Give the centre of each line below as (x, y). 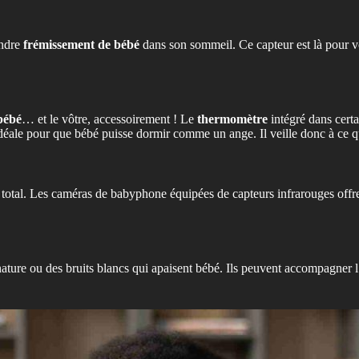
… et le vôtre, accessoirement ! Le (109, 119)
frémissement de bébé (81, 45)
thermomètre (232, 119)
